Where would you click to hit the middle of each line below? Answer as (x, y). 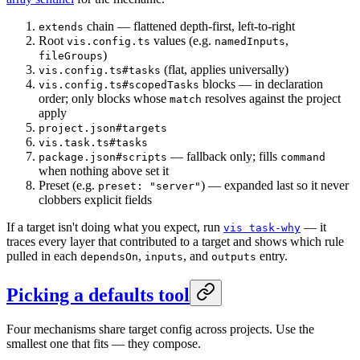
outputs (234, 256)
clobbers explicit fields (95, 199)
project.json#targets (103, 128)
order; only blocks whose (104, 98)
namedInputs (250, 41)
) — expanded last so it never (275, 185)
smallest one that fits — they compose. (104, 343)
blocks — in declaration (261, 84)
